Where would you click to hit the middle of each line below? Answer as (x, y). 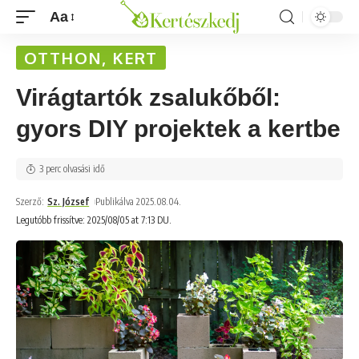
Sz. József (69, 202)
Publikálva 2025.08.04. (139, 202)
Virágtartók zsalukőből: (148, 97)
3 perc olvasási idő (72, 169)
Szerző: (30, 202)
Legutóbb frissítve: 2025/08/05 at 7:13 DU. (94, 220)
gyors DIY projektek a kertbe (178, 129)
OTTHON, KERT (91, 58)
